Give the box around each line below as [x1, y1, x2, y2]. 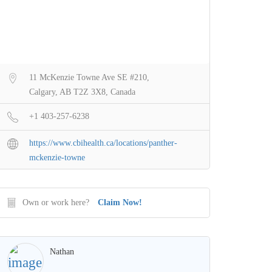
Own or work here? [22, 197, 89, 207]
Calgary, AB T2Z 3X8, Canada [29, 87, 135, 97]
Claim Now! [98, 197, 142, 207]
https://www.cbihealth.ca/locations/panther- [29, 138, 177, 148]
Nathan [50, 246, 74, 256]
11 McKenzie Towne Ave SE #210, [29, 72, 149, 82]
